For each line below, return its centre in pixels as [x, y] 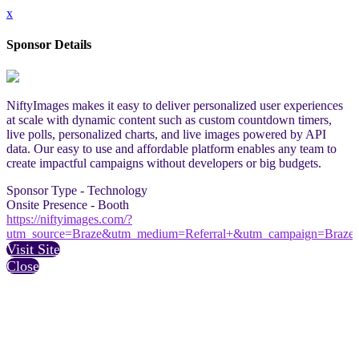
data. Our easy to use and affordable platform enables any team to [171, 148]
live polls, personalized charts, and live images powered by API [166, 134]
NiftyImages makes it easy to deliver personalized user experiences [175, 105]
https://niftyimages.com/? [69, 219]
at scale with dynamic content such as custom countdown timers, [169, 119]
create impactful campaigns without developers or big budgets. [164, 163]
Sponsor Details [49, 45]
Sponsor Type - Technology [77, 190]
